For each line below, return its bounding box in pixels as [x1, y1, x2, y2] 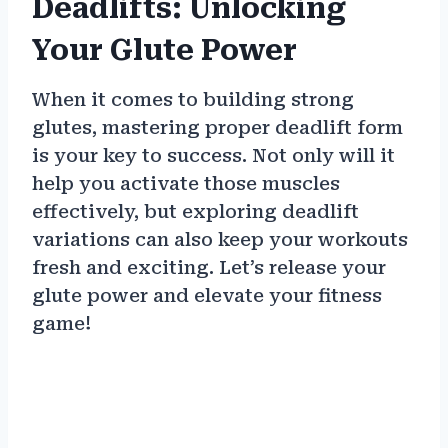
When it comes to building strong [32, 89, 354, 111]
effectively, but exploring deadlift [32, 201, 359, 223]
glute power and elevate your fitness [32, 285, 382, 307]
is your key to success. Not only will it [32, 145, 395, 167]
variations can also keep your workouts [32, 229, 408, 251]
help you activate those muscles [32, 173, 340, 195]
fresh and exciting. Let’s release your [32, 257, 386, 279]
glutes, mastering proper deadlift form [32, 117, 403, 139]
